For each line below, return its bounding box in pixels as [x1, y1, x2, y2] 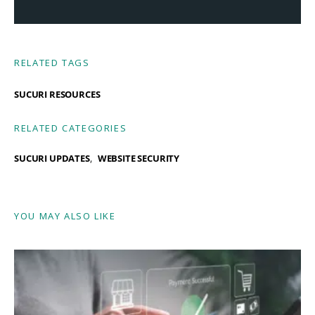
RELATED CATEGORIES [14, 121, 127, 134]
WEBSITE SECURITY [97, 151, 180, 165]
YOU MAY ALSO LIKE [14, 209, 116, 222]
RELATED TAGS [14, 56, 90, 69]
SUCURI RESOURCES [14, 87, 101, 101]
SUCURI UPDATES [14, 151, 90, 165]
